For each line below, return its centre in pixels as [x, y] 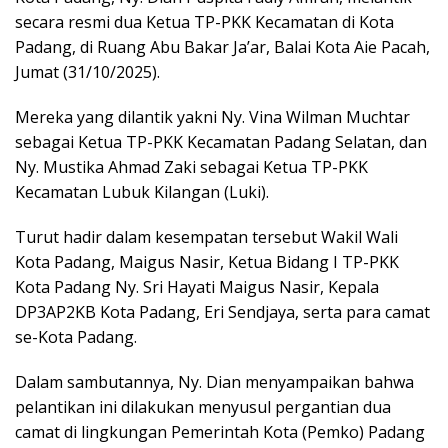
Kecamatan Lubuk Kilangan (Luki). [142, 191]
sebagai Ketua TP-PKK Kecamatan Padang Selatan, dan [221, 141]
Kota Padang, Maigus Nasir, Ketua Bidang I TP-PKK [207, 261]
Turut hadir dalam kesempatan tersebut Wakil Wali [206, 236]
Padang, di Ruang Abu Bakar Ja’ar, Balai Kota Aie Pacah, [222, 46]
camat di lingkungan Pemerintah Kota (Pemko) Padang [220, 431]
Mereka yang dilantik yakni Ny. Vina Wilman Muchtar [212, 116]
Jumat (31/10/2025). [87, 71]
